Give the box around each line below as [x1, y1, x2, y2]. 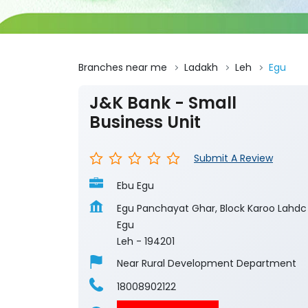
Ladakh [184, 60, 218, 75]
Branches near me [78, 60, 167, 75]
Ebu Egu [117, 179, 154, 193]
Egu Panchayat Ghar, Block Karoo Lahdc [117, 201, 307, 216]
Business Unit [89, 111, 201, 134]
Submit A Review [194, 151, 273, 166]
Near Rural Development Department [117, 256, 296, 271]
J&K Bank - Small [89, 91, 236, 115]
